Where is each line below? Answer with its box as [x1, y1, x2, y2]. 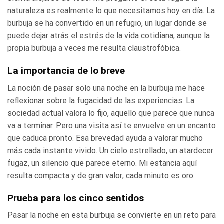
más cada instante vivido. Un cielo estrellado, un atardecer [7, 145, 213, 155]
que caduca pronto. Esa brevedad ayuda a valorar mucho [7, 133, 203, 143]
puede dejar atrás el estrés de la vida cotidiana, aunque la [7, 31, 210, 41]
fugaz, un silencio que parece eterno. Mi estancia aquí [7, 158, 197, 168]
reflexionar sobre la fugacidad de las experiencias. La [7, 95, 194, 105]
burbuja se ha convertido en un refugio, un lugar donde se [7, 18, 207, 28]
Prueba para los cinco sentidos [7, 192, 144, 204]
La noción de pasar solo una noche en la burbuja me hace [7, 83, 205, 93]
